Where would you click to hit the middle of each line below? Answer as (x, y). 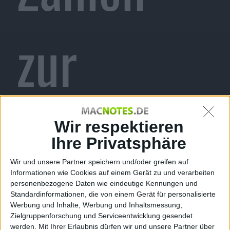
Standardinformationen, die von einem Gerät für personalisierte (113, 194)
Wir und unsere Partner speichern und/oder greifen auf (99, 162)
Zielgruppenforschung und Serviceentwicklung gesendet (101, 216)
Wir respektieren (119, 127)
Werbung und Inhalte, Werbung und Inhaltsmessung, (96, 205)
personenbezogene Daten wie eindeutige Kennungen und (104, 184)
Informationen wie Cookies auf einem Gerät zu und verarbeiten (112, 173)
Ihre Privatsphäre (119, 143)
